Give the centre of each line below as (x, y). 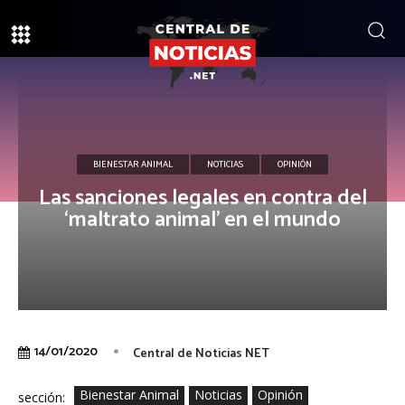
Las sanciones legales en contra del (202, 199)
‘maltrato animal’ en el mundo (202, 221)
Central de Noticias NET (201, 354)
